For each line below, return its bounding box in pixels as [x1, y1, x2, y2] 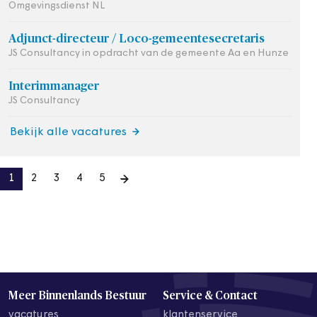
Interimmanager [8, 80, 99, 92]
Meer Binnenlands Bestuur [8, 289, 146, 301]
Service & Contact [163, 289, 258, 301]
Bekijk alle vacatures [10, 127, 127, 138]
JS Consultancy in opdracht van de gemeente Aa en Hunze [8, 48, 289, 59]
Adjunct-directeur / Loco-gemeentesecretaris [8, 33, 265, 45]
